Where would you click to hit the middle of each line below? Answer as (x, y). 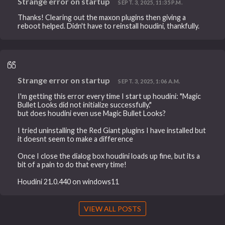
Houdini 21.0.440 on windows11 (69, 182)
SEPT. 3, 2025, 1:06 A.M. (149, 81)
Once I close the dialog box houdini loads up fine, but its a (109, 156)
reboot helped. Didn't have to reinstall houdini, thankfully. (109, 26)
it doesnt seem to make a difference (76, 139)
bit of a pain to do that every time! (72, 165)
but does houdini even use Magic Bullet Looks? (92, 114)
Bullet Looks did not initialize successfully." (85, 105)
